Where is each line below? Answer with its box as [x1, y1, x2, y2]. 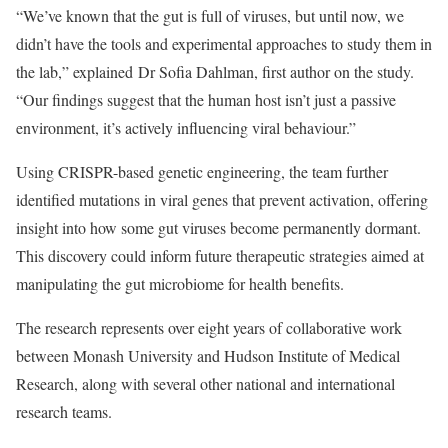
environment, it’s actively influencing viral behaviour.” [16, 117, 356, 138]
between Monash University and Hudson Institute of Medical [16, 345, 400, 366]
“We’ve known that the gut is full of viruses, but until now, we [16, 5, 404, 26]
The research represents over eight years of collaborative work [16, 317, 402, 338]
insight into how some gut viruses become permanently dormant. [16, 217, 421, 238]
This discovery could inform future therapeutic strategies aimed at [16, 245, 424, 266]
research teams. [16, 401, 112, 422]
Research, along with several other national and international [16, 373, 395, 394]
